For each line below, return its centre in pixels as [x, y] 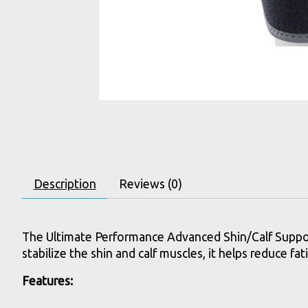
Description [65, 184]
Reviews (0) [150, 184]
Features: [47, 281]
